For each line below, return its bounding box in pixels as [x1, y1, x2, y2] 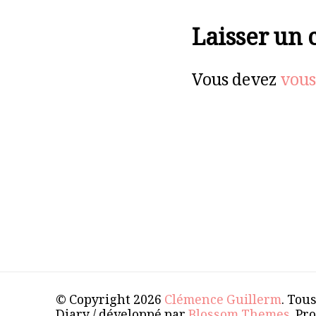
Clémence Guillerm [164, 291, 281, 312]
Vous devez [192, 69, 280, 97]
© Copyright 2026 [56, 291, 164, 312]
